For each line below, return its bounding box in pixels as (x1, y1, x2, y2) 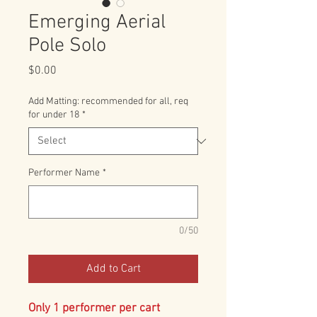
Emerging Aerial (28, 11, 166, 35)
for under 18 (28, 109, 79, 122)
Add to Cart (86, 262, 141, 277)
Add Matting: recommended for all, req (28, 96, 188, 108)
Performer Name (28, 167, 100, 180)
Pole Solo (28, 34, 106, 59)
